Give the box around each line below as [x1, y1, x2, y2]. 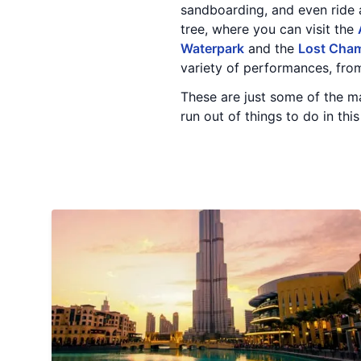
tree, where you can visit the [180, 21, 358, 37]
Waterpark [180, 40, 244, 56]
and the [244, 40, 298, 56]
